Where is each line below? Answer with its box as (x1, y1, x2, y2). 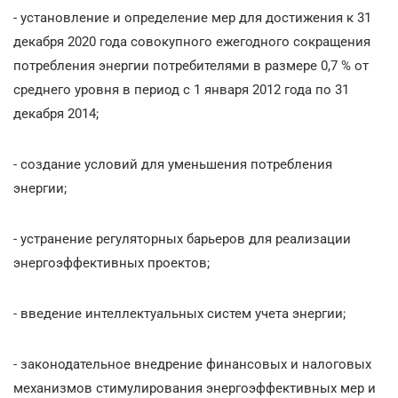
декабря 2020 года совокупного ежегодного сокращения (13, 33, 370, 50)
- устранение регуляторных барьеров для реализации (13, 230, 351, 247)
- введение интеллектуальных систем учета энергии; (13, 305, 346, 322)
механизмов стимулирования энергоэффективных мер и (13, 379, 376, 396)
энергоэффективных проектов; (13, 254, 210, 271)
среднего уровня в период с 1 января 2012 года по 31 (13, 81, 349, 98)
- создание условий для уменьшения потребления (13, 155, 332, 172)
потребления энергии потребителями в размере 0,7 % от (13, 57, 369, 74)
